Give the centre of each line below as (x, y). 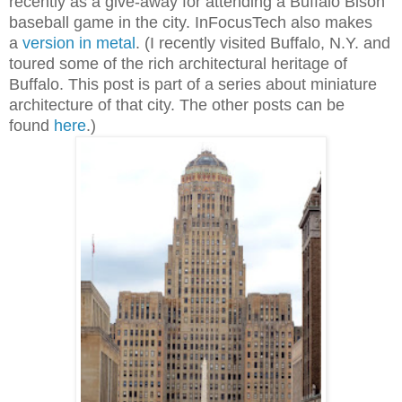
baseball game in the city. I (104, 22)
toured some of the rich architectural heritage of (178, 63)
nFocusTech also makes (286, 22)
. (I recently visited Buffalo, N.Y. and (263, 43)
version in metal (79, 43)
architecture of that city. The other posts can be (177, 105)
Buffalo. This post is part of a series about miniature (193, 84)
